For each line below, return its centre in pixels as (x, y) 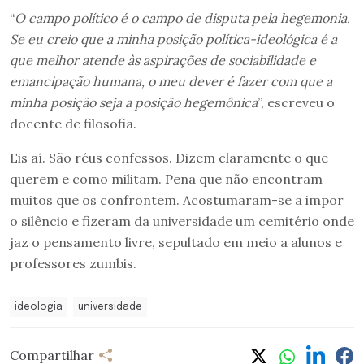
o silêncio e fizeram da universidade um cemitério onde (182, 221)
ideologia (39, 308)
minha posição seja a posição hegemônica (134, 103)
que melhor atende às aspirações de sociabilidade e (163, 61)
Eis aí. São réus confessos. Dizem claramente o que (169, 158)
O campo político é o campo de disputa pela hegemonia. (182, 18)
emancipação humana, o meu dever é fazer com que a (171, 82)
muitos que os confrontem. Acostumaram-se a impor (177, 200)
